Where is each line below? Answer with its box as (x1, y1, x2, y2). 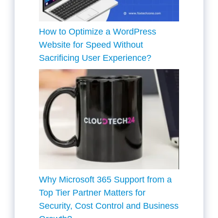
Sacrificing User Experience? (39, 53, 151, 63)
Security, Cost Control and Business (39, 201, 179, 211)
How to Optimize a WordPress (39, 26, 156, 36)
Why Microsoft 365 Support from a (39, 175, 172, 185)
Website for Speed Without (39, 39, 143, 50)
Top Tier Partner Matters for (39, 188, 145, 198)
